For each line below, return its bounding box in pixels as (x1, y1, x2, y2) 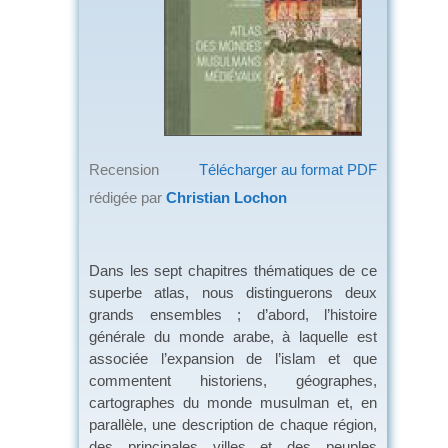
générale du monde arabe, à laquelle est (89, 327, 377, 345)
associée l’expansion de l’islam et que (89, 349, 377, 367)
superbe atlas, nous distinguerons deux (89, 283, 377, 301)
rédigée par (89, 188, 166, 206)
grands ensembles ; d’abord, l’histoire (89, 305, 377, 323)
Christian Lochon (166, 188, 287, 206)
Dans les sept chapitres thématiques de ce (89, 261, 377, 279)
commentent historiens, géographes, (89, 371, 377, 389)
